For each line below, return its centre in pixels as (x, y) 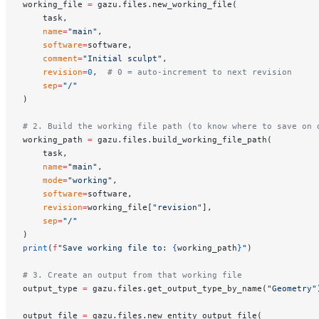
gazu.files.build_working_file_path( (182, 139)
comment (50, 58)
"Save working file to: (115, 247)
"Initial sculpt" (122, 58)
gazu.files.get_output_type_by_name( (177, 288)
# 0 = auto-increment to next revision (200, 72)
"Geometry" (292, 288)
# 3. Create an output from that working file (132, 274)
